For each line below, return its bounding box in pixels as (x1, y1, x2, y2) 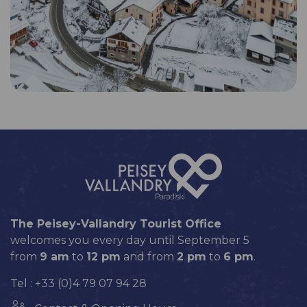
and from (121, 250, 177, 264)
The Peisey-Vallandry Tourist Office (10, 217, 221, 231)
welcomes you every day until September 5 (10, 234, 249, 247)
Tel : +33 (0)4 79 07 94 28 (10, 277, 147, 291)
